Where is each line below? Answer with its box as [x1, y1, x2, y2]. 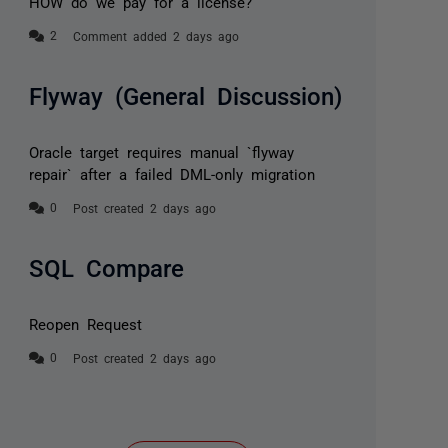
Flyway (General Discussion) [29, 81, 343, 107]
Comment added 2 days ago [73, 29, 240, 42]
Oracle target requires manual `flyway [29, 143, 295, 159]
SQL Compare [29, 253, 185, 279]
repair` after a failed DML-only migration [29, 165, 316, 181]
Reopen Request [29, 315, 143, 331]
